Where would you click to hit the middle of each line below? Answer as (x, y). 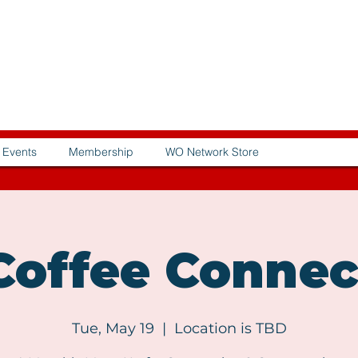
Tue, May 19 (113, 328)
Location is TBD (230, 328)
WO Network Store (212, 151)
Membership (101, 151)
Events (20, 151)
